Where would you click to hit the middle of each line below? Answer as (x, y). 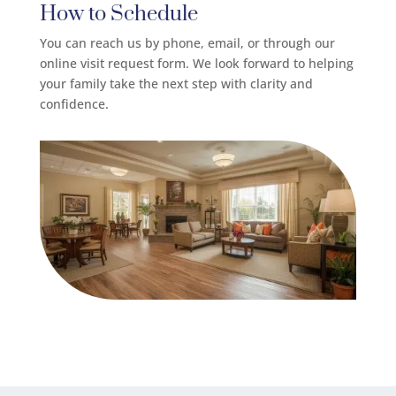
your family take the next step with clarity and (176, 84)
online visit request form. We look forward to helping (196, 64)
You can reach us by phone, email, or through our (187, 43)
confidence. (74, 104)
